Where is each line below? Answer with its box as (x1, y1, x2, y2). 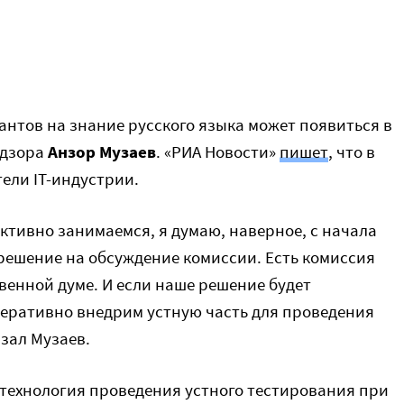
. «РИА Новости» (156, 141, 280, 162)
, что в (328, 141, 375, 162)
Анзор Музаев (48, 141, 156, 162)
